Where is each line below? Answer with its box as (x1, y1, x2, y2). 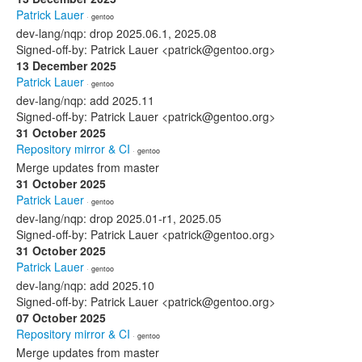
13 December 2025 (16, 57, 116, 74)
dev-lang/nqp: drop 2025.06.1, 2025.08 (16, 25, 217, 41)
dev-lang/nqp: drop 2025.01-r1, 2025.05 (16, 210, 221, 226)
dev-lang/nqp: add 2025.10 (16, 277, 154, 293)
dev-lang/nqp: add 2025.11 (16, 92, 154, 108)
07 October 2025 (16, 309, 106, 326)
